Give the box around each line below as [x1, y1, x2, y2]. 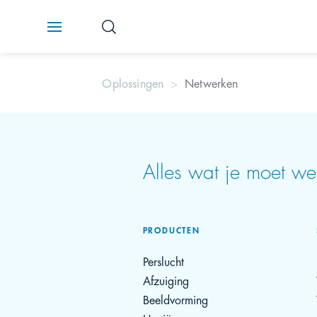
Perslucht [142, 252, 184, 270]
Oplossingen [102, 74, 164, 91]
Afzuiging [142, 271, 189, 289]
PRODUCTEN [142, 223, 200, 236]
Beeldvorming [142, 290, 208, 308]
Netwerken [185, 74, 238, 91]
